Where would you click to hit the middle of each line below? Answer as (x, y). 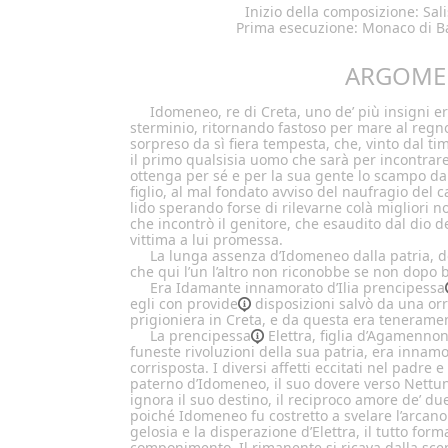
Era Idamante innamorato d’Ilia (256, 287)
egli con (158, 303)
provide (212, 303)
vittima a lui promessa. (206, 239)
